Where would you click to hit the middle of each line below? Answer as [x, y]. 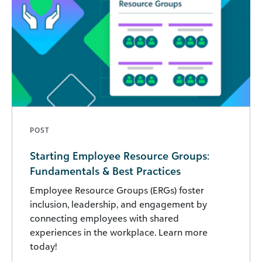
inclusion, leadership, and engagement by [118, 204]
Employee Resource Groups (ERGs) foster [117, 190]
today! [43, 247]
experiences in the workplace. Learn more [119, 232]
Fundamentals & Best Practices [105, 171]
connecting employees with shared [104, 218]
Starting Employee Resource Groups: [120, 156]
